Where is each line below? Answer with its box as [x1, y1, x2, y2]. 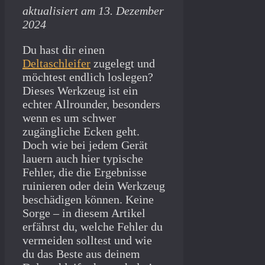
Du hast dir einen [22, 43, 105, 57]
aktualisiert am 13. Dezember [22, 4, 164, 18]
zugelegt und [91, 57, 155, 70]
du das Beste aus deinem [22, 247, 140, 261]
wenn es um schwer [22, 111, 116, 125]
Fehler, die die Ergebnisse [22, 166, 147, 179]
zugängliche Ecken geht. [22, 125, 140, 138]
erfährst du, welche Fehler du [22, 220, 163, 234]
